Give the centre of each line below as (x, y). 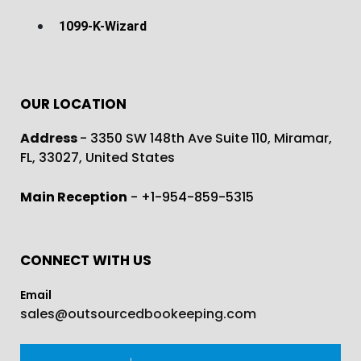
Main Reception (74, 197)
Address (50, 138)
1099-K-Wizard (103, 26)
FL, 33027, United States (98, 157)
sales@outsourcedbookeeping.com (138, 313)
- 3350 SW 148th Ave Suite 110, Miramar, (206, 138)
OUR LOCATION (73, 104)
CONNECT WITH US (86, 260)
